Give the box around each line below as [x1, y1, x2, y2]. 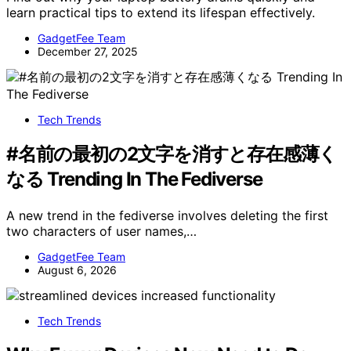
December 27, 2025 [38, 45, 138, 59]
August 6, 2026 [38, 263, 117, 277]
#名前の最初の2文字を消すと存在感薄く [6, 143, 338, 166]
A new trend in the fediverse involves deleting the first [6, 208, 328, 224]
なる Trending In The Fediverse [6, 168, 262, 191]
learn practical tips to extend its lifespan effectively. [6, 5, 315, 21]
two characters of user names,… [6, 223, 197, 240]
